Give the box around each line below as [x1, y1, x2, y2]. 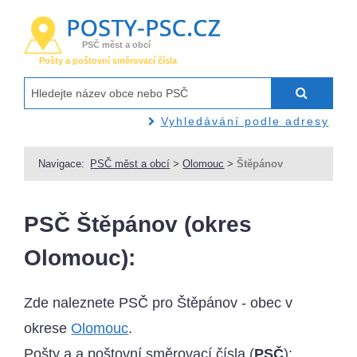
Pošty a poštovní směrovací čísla [39, 56, 178, 66]
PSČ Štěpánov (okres [24, 212, 253, 237]
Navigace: [38, 157, 85, 170]
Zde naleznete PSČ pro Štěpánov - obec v [24, 295, 293, 312]
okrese [24, 320, 72, 337]
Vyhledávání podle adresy [160, 114, 329, 127]
